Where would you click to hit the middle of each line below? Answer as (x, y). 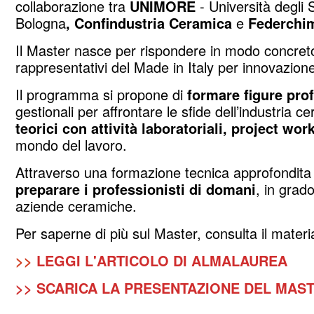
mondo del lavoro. (71, 144)
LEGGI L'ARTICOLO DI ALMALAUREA (162, 260)
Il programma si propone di (101, 94)
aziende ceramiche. (76, 205)
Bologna (41, 22)
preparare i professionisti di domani (136, 189)
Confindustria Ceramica (153, 22)
